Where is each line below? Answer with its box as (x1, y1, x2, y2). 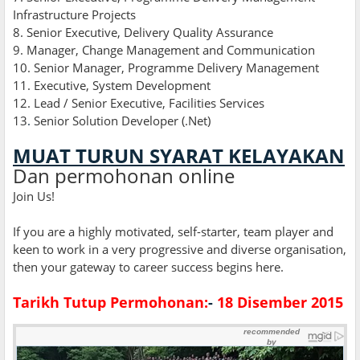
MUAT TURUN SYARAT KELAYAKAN (13, 142, 345, 170)
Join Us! (13, 188, 55, 205)
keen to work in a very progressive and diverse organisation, (13, 241, 346, 258)
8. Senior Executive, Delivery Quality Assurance (13, 24, 273, 41)
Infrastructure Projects (13, 6, 136, 23)
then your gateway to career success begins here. (13, 259, 284, 276)
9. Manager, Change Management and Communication (13, 42, 315, 59)
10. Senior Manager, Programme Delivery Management (13, 59, 319, 76)
